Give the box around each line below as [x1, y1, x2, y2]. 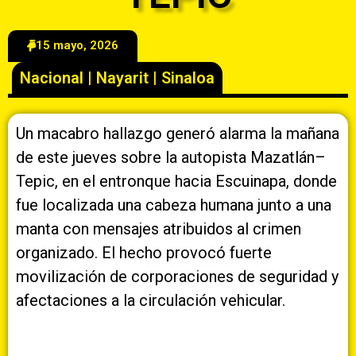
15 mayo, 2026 [36, 37, 118, 52]
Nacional [20, 68, 83, 87]
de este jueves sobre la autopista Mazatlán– [16, 147, 326, 167]
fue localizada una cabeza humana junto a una [16, 195, 331, 215]
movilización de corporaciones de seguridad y [16, 266, 339, 286]
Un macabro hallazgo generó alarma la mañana [16, 123, 339, 143]
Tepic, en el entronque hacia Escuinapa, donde [16, 171, 337, 191]
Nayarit [96, 68, 149, 87]
